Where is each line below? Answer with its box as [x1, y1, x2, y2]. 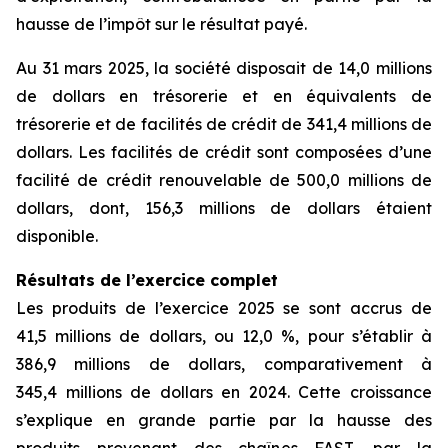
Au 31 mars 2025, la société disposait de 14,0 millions [16, 57, 432, 78]
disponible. [16, 225, 98, 246]
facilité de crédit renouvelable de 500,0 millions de [16, 169, 432, 190]
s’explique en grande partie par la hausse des [16, 409, 432, 430]
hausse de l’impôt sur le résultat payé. [16, 13, 307, 34]
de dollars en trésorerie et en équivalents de [16, 85, 432, 106]
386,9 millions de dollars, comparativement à [16, 353, 432, 374]
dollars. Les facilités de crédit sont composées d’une [16, 141, 432, 162]
